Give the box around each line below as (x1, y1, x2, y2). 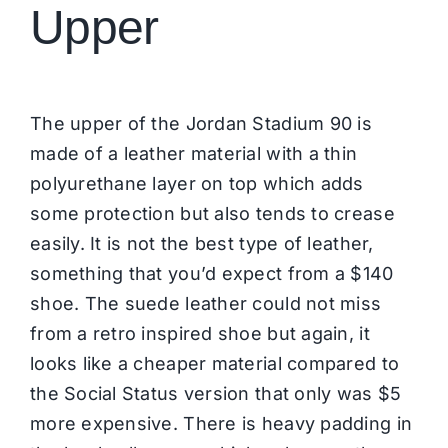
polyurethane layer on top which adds (29, 172, 364, 194)
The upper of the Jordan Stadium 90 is (29, 112, 372, 134)
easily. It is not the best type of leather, (29, 232, 374, 254)
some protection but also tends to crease (29, 202, 395, 224)
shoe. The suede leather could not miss (29, 292, 382, 314)
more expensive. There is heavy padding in (29, 412, 413, 434)
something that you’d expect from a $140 (29, 262, 394, 284)
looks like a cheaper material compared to (29, 352, 400, 374)
